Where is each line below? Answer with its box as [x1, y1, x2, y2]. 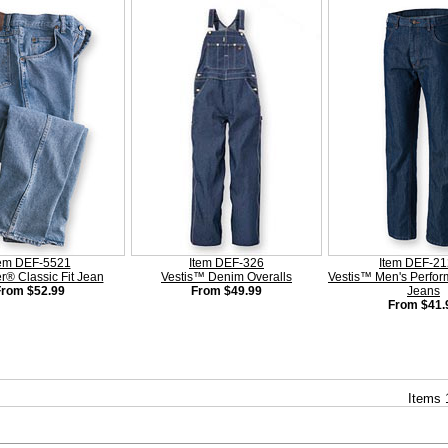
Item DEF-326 [189, 256, 264, 270]
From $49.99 [191, 284, 262, 298]
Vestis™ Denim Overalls [161, 270, 292, 284]
